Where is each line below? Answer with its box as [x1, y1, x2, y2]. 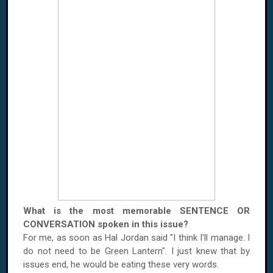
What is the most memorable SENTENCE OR [23, 205, 250, 216]
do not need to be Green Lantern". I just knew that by [23, 246, 250, 257]
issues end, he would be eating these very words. [23, 259, 219, 270]
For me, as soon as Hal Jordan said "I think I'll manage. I [23, 232, 250, 243]
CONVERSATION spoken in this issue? [23, 219, 188, 230]
